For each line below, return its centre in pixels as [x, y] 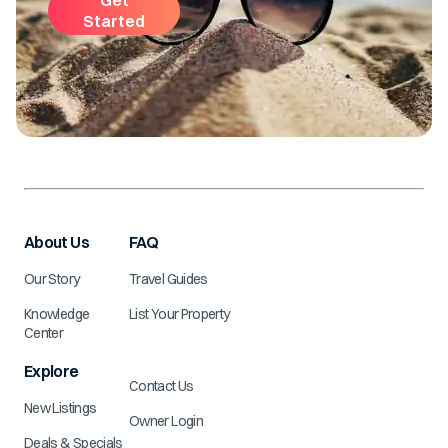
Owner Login [165, 421]
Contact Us [161, 386]
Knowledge [57, 314]
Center [44, 333]
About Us [56, 242]
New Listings [60, 408]
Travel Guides [168, 279]
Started [114, 20]
